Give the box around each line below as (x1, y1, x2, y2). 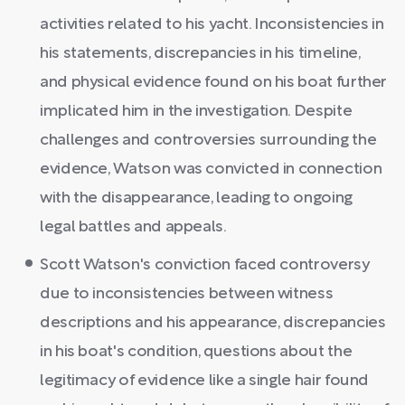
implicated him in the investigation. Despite (40, 103, 353, 119)
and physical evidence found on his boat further (40, 74, 388, 90)
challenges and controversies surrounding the (40, 132, 377, 148)
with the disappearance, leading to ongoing (40, 190, 353, 206)
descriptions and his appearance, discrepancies (40, 315, 386, 331)
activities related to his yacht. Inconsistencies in (40, 16, 384, 33)
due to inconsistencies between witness (40, 286, 334, 302)
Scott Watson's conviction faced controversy (40, 257, 370, 273)
